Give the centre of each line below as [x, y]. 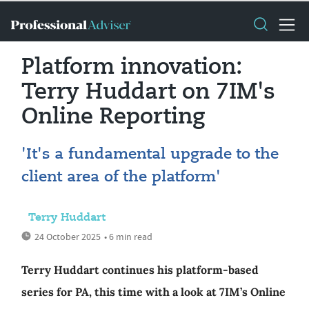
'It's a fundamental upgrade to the [150, 154]
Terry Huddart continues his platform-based [140, 270]
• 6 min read [128, 237]
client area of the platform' [121, 177]
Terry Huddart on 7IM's [148, 92]
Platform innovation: [132, 68]
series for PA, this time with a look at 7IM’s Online [153, 292]
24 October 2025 [68, 237]
